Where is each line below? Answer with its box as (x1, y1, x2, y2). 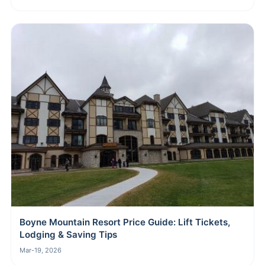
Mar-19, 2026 (20, 245, 62, 254)
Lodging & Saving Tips (20, 228, 117, 240)
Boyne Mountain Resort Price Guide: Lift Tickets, (20, 216, 230, 228)
